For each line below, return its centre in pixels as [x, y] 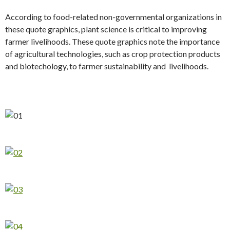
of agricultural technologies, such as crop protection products [113, 53]
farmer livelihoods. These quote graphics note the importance [112, 41]
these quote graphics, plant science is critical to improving [106, 29]
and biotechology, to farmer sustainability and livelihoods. [107, 66]
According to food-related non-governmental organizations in [113, 16]
